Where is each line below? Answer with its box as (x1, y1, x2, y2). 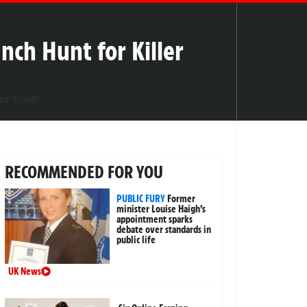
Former (167, 192, 196, 205)
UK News (8, 265, 41, 278)
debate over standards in (116, 223, 212, 236)
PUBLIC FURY (116, 192, 166, 205)
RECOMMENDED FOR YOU (4, 160, 163, 183)
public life (116, 233, 156, 246)
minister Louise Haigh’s (116, 202, 206, 215)
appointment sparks (116, 212, 193, 225)
